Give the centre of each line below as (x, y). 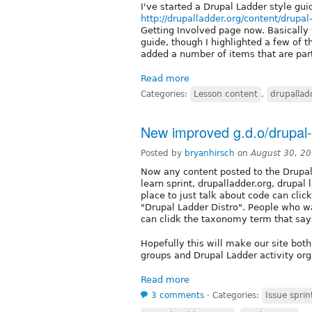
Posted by (163, 153)
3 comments (178, 295)
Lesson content (226, 94)
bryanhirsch (210, 153)
